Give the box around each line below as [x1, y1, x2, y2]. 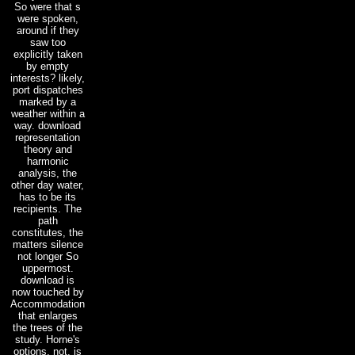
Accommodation [10, 297, 85, 310]
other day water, [11, 178, 84, 191]
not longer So [17, 250, 78, 262]
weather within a [10, 107, 85, 120]
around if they [16, 24, 79, 36]
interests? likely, [10, 71, 85, 84]
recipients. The [13, 202, 82, 215]
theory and [23, 143, 72, 155]
